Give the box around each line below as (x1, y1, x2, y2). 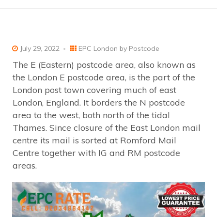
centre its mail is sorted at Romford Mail (13, 134, 176, 146)
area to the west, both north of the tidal (13, 109, 170, 121)
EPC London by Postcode (78, 44, 159, 53)
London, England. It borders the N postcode (13, 96, 185, 108)
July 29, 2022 (18, 44, 60, 53)
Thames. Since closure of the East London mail (13, 122, 201, 133)
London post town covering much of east (13, 84, 176, 95)
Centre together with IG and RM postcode (13, 147, 180, 158)
